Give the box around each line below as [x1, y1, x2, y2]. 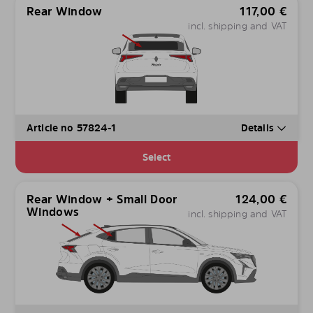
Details [240, 121, 277, 135]
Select [142, 150, 171, 164]
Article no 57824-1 [27, 121, 116, 135]
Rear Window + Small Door [27, 191, 177, 208]
